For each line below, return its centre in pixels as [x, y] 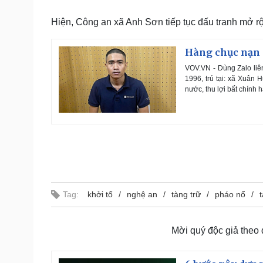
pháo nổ [230, 195]
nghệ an [142, 195]
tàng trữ [186, 195]
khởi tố [100, 195]
